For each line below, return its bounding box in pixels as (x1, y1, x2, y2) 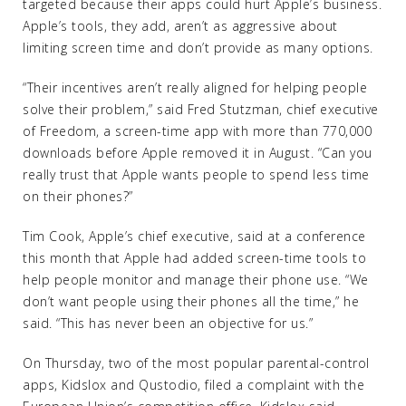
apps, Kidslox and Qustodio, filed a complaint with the (23, 376, 364, 393)
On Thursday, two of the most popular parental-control (23, 354, 370, 372)
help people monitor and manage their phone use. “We (23, 271, 369, 288)
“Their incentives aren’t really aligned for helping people (23, 79, 367, 96)
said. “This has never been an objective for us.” (23, 314, 313, 332)
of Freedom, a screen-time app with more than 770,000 (23, 122, 372, 140)
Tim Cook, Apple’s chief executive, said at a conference (23, 227, 366, 245)
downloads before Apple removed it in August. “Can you (23, 144, 372, 161)
